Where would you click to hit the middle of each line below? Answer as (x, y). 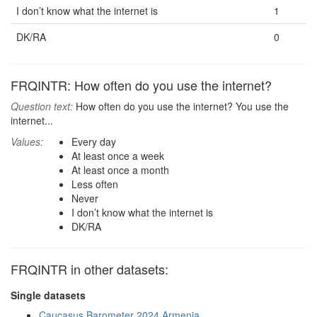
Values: (27, 142)
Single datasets (48, 295)
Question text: (42, 106)
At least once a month (120, 170)
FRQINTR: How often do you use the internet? (141, 85)
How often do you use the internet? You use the (181, 106)
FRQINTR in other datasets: (90, 269)
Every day (94, 142)
